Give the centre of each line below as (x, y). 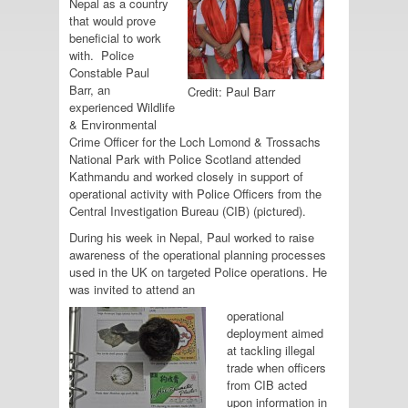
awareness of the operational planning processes (198, 255)
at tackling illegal (271, 350)
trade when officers (276, 367)
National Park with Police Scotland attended (185, 159)
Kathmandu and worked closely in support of (186, 176)
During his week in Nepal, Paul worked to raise (192, 237)
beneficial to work (115, 38)
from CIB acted (267, 385)
